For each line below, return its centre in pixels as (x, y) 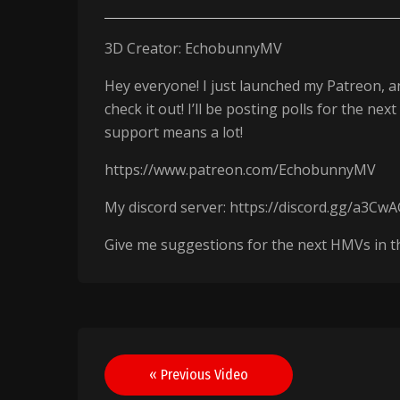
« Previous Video (199, 375)
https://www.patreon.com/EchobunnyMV (241, 170)
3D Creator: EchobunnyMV (194, 48)
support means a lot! (174, 132)
